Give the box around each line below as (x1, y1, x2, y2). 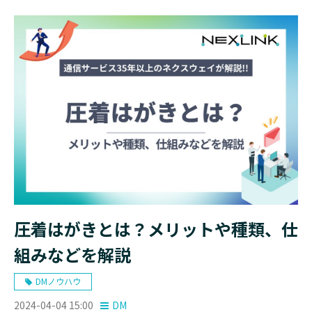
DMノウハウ (36, 275, 81, 288)
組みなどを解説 (14, 242, 131, 267)
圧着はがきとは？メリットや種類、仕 (14, 217, 298, 242)
